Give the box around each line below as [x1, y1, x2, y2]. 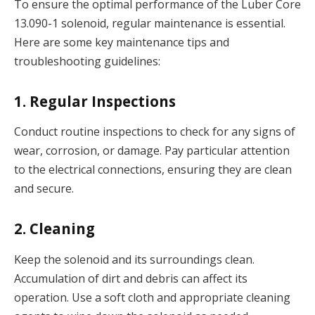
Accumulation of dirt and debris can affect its [14, 270, 247, 286]
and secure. [14, 181, 74, 197]
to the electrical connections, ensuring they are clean [14, 162, 292, 178]
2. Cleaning [14, 219, 95, 239]
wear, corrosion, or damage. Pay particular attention [14, 143, 290, 159]
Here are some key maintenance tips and [14, 34, 229, 51]
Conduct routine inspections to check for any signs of [14, 124, 295, 140]
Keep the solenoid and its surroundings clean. [14, 251, 255, 267]
